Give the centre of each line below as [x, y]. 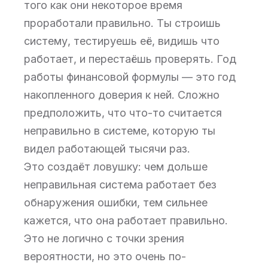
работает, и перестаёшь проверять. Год [130, 59]
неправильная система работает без [120, 185]
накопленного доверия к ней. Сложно [122, 95]
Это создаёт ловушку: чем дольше [116, 167]
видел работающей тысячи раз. [107, 149]
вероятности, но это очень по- [105, 256]
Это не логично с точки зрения [104, 238]
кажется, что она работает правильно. [126, 220]
